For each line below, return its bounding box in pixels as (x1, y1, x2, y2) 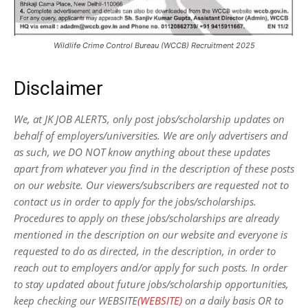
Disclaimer (14, 77, 103, 100)
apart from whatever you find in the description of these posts (14, 162, 294, 176)
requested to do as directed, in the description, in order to (14, 244, 276, 258)
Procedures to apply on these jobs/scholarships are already (14, 211, 279, 225)
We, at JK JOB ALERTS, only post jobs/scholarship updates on (14, 112, 285, 126)
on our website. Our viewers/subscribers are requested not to (14, 178, 289, 192)
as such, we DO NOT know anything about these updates (14, 145, 270, 159)
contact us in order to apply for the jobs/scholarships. (14, 195, 256, 209)
